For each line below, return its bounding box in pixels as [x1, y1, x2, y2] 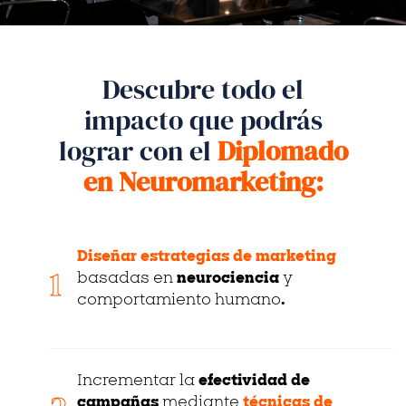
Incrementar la [77, 374, 198, 390]
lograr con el [58, 132, 217, 170]
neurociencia [177, 272, 283, 287]
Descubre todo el [102, 71, 304, 109]
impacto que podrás [83, 101, 323, 140]
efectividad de [198, 374, 310, 390]
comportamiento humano [77, 294, 281, 309]
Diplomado [217, 132, 348, 170]
